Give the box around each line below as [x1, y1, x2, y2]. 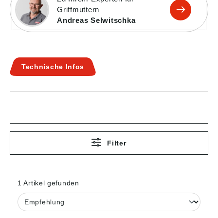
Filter [107, 139, 127, 147]
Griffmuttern [57, 5, 99, 14]
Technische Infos [21, 63, 85, 71]
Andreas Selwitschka [57, 16, 136, 24]
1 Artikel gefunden [18, 179, 79, 187]
